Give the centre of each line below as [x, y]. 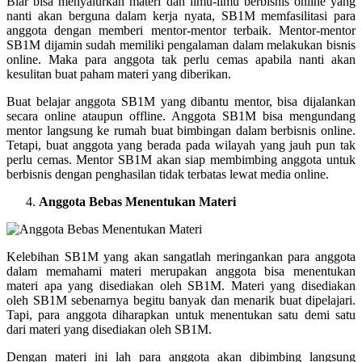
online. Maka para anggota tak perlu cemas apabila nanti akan [181, 59]
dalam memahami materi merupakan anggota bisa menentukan [181, 271]
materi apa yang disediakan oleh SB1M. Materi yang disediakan [181, 285]
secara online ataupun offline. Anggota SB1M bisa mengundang [181, 116]
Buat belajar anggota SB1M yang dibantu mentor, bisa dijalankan [181, 101]
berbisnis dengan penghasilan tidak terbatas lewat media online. [168, 174]
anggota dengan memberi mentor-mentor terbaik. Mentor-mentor [181, 30]
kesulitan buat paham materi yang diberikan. [119, 74]
